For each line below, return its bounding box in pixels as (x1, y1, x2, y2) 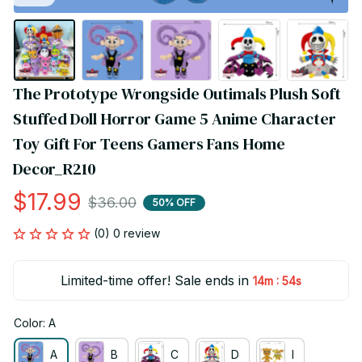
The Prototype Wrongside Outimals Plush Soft (13, 82, 341, 106)
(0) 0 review (94, 226, 160, 241)
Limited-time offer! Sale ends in (61, 272, 249, 289)
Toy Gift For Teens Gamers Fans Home (13, 133, 285, 156)
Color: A (14, 316, 56, 330)
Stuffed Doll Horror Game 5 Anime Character (13, 107, 336, 131)
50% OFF (153, 196, 196, 208)
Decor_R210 (13, 158, 96, 181)
